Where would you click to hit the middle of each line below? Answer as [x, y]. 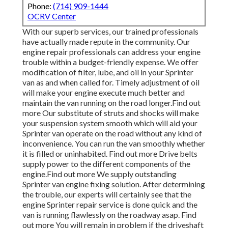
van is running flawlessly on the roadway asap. [102, 215]
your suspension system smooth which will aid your [110, 123]
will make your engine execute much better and [104, 93]
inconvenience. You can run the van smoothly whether [114, 144]
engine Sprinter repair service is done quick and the [110, 205]
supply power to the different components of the [106, 164]
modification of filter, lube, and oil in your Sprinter [108, 72]
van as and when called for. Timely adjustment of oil [111, 82]
